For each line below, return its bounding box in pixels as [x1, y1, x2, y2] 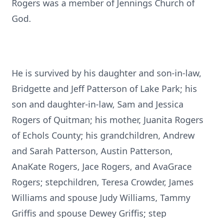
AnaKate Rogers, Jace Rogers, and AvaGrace [12, 161, 192, 172]
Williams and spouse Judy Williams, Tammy [12, 192, 190, 203]
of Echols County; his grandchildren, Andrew [12, 129, 195, 141]
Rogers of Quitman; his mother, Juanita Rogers [12, 114, 203, 126]
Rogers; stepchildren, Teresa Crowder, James [12, 176, 194, 188]
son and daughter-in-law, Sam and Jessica [12, 98, 183, 110]
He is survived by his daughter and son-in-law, [12, 67, 201, 79]
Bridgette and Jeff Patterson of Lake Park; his [12, 83, 197, 94]
